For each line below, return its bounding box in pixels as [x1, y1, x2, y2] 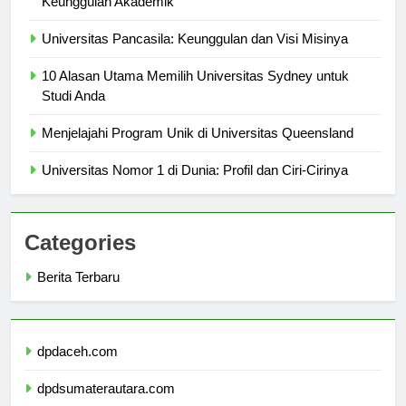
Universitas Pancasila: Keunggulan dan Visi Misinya [42, 47, 348, 63]
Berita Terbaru [37, 285, 120, 302]
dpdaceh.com [37, 360, 118, 376]
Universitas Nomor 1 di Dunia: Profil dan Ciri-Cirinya [42, 179, 348, 195]
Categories [24, 246, 136, 272]
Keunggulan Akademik [42, 10, 174, 26]
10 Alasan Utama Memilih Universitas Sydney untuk [42, 84, 349, 101]
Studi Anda [42, 104, 105, 121]
